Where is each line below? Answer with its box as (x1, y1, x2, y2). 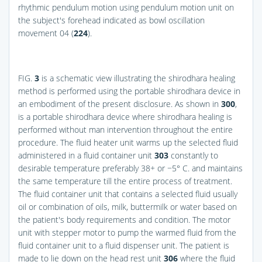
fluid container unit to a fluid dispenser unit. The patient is (18, 239, 229, 251)
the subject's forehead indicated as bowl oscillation (18, 14, 205, 26)
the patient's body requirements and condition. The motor (18, 213, 230, 225)
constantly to (168, 149, 218, 161)
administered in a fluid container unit (18, 149, 154, 161)
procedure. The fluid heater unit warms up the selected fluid (18, 136, 238, 148)
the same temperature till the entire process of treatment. (18, 175, 232, 187)
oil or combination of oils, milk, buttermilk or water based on (18, 201, 237, 212)
